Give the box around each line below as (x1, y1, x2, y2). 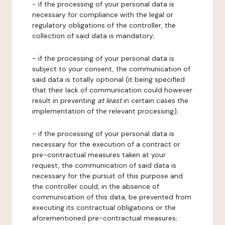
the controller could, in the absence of (32, 182, 159, 191)
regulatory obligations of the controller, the (32, 21, 176, 30)
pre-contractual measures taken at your (32, 150, 166, 159)
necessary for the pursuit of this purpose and (32, 171, 183, 180)
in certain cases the (122, 96, 188, 105)
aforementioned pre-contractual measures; (32, 213, 177, 222)
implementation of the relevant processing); (32, 106, 178, 116)
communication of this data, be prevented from (32, 192, 191, 201)
